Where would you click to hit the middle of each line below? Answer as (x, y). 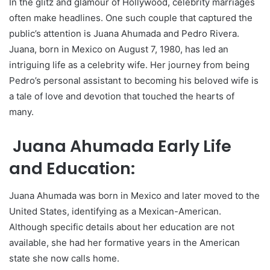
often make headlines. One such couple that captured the (131, 18)
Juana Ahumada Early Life (120, 146)
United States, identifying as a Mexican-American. (115, 211)
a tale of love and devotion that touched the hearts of (122, 96)
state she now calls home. (64, 258)
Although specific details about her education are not (122, 227)
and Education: (72, 169)
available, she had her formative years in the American (124, 242)
